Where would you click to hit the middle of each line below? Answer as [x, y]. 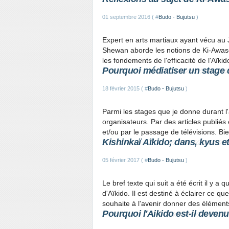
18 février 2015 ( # [125, 88]
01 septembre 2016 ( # [130, 17]
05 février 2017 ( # [125, 160]
